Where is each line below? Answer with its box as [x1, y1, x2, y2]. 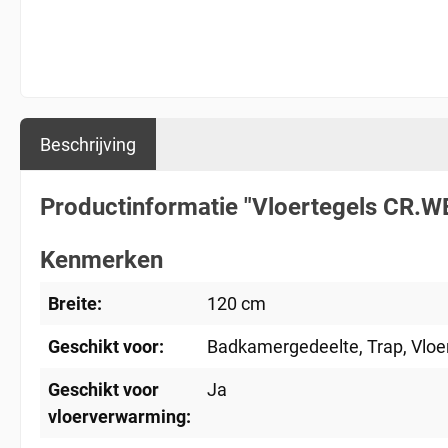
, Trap [359, 336, 403, 357]
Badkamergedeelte [207, 336, 359, 357]
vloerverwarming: [48, 406, 191, 427]
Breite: [48, 293, 102, 314]
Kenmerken [40, 246, 163, 274]
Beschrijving [40, 134, 136, 155]
